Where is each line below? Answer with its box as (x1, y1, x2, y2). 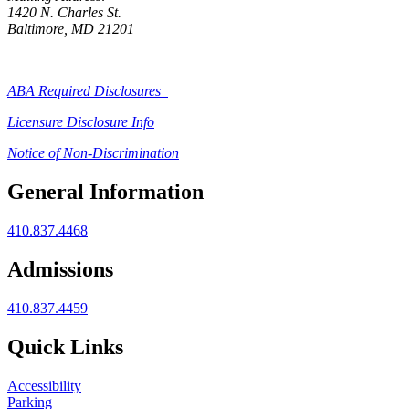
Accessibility (7, 377, 81, 393)
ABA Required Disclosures (7, 83, 168, 100)
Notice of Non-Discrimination (7, 145, 179, 162)
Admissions (7, 257, 113, 282)
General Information (7, 180, 204, 204)
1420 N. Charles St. (7, 5, 121, 21)
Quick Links (7, 334, 123, 359)
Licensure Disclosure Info (7, 114, 154, 131)
